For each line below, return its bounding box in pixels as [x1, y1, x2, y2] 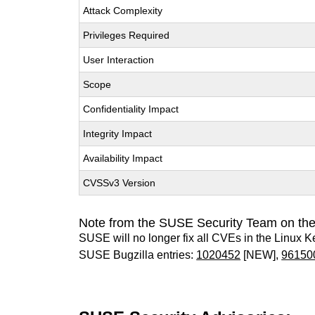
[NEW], [240, 249, 282, 261]
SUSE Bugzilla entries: [79, 249, 197, 261]
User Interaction [83, 54, 155, 65]
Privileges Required [83, 30, 170, 41]
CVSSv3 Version [83, 177, 156, 188]
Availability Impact [83, 153, 163, 164]
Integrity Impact [83, 128, 153, 139]
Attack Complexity [83, 5, 163, 16]
